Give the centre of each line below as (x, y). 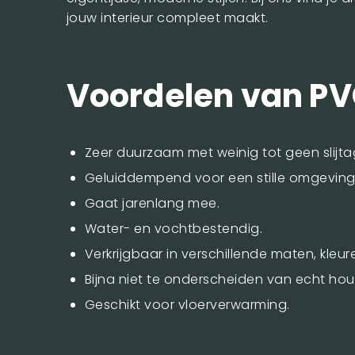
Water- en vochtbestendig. (174, 228)
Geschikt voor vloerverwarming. (187, 304)
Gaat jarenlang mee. (152, 203)
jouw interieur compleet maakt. (167, 17)
